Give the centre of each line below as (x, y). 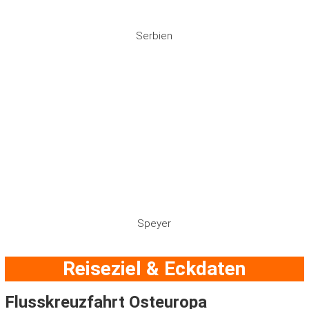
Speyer (154, 223)
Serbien (154, 36)
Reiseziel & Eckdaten (154, 269)
